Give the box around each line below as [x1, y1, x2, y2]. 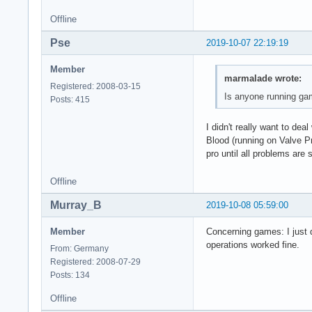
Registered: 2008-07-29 [50, 257, 141, 267]
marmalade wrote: [224, 73, 302, 84]
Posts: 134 [50, 270, 90, 281]
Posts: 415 [50, 94, 90, 104]
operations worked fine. [206, 240, 299, 251]
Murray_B [50, 199, 102, 212]
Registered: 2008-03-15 [50, 81, 141, 91]
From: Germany [50, 244, 109, 254]
